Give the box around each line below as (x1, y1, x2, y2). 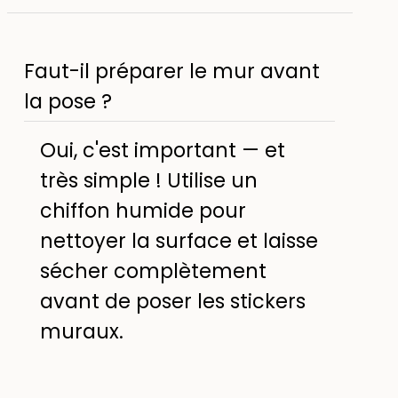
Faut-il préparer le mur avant (24, 56, 321, 85)
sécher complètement (39, 256, 267, 285)
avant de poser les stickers (39, 286, 306, 315)
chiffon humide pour (39, 195, 246, 225)
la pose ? (24, 86, 113, 115)
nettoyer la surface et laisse (39, 226, 318, 255)
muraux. (39, 316, 123, 346)
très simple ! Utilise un (39, 165, 258, 195)
